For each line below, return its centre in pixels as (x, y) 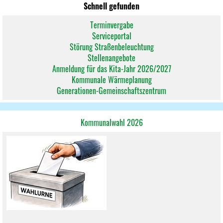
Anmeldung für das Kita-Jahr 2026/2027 (111, 69)
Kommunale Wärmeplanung (111, 80)
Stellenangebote (111, 58)
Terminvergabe (111, 25)
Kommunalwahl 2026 (111, 122)
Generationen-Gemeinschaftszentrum (111, 91)
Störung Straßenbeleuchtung (111, 47)
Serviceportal (111, 36)
